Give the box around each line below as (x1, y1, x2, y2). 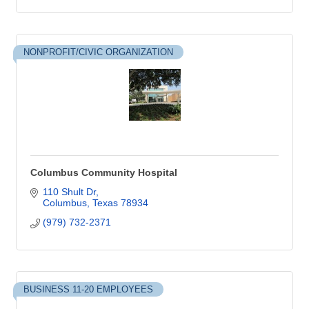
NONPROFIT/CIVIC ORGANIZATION (23, 47, 173, 57)
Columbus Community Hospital (30, 167, 177, 178)
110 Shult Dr (42, 186, 96, 197)
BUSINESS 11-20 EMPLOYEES (23, 284, 153, 295)
